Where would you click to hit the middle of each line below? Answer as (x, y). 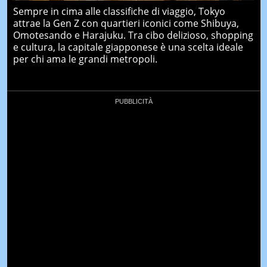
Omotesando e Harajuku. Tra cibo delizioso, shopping (133, 35)
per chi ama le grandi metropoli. (85, 59)
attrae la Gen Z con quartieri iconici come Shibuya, (126, 23)
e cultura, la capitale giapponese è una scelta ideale (128, 47)
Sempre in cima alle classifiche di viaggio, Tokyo (119, 11)
